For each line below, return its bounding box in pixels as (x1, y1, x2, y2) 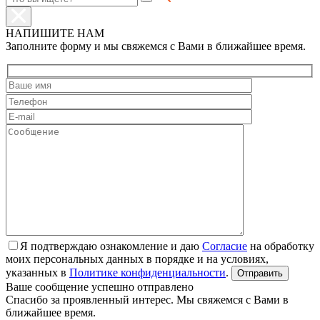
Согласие (202, 240, 247, 253)
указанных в (6, 266, 69, 279)
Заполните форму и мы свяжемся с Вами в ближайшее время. (6, 39, 306, 52)
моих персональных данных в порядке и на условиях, (6, 253, 269, 266)
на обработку (247, 240, 314, 253)
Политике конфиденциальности (69, 266, 226, 279)
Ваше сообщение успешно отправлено (6, 281, 194, 294)
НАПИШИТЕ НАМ (6, 26, 104, 39)
